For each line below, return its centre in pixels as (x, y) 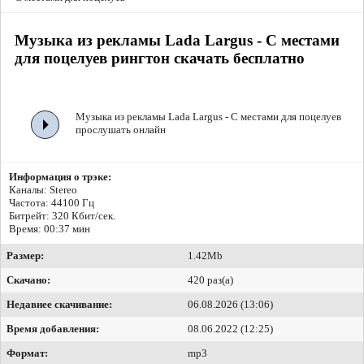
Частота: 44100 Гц (52, 203)
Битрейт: (30, 216)
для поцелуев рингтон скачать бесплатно (160, 58)
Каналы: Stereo (43, 190)
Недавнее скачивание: (59, 305)
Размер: (25, 256)
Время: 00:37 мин (50, 229)
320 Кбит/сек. (84, 216)
